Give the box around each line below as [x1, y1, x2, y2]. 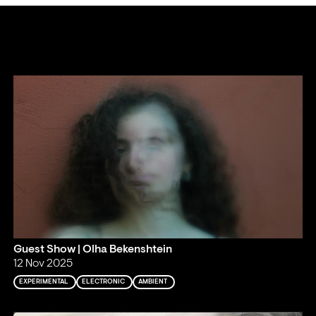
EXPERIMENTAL [19, 279, 69, 286]
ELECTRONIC [82, 279, 126, 286]
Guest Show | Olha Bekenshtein [13, 244, 173, 256]
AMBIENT [138, 279, 168, 286]
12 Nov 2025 [13, 258, 73, 270]
